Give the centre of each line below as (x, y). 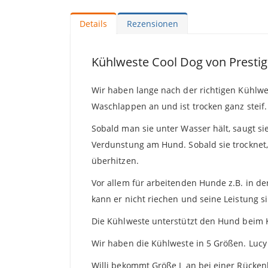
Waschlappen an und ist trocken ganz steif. (179, 106)
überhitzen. (115, 161)
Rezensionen (153, 24)
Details (93, 24)
